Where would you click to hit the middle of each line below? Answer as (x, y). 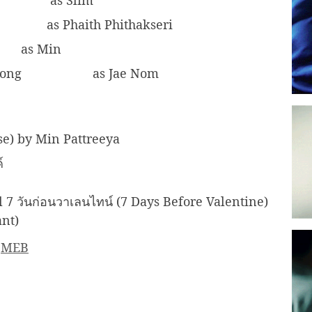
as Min (41, 49)
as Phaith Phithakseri (110, 25)
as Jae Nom (126, 73)
